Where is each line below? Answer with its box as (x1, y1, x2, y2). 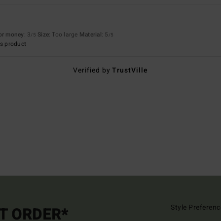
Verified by (73, 65, 112, 75)
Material (79, 30, 102, 39)
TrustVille (112, 65, 148, 75)
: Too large (49, 30, 79, 39)
